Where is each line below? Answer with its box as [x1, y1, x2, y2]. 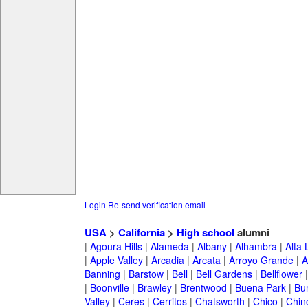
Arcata [192, 253, 221, 267]
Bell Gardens [195, 267, 252, 281]
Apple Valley [89, 253, 143, 267]
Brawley [137, 280, 172, 295]
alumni [234, 225, 269, 241]
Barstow [128, 267, 164, 281]
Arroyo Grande [228, 253, 294, 267]
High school [176, 225, 234, 241]
